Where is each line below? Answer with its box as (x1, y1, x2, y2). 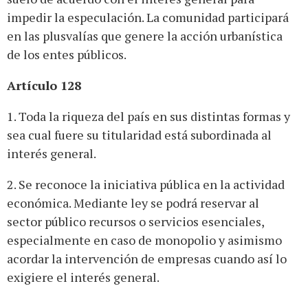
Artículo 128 (7, 76, 81, 93)
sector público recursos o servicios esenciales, (7, 212, 264, 230)
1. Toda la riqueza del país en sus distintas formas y (7, 107, 290, 124)
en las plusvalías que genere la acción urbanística (7, 27, 283, 44)
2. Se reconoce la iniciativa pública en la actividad (7, 175, 285, 192)
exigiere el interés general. (7, 268, 159, 285)
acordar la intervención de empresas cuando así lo (7, 250, 287, 267)
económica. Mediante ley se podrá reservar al (7, 194, 259, 211)
